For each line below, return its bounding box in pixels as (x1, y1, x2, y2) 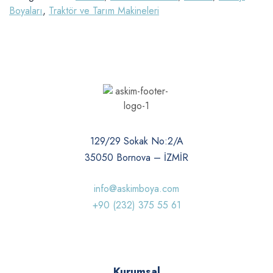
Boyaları (9, 4, 43, 18)
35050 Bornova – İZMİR (85, 151, 188, 165)
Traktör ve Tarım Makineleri (49, 4, 159, 18)
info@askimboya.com (94, 182, 179, 196)
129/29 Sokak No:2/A (90, 134, 183, 148)
